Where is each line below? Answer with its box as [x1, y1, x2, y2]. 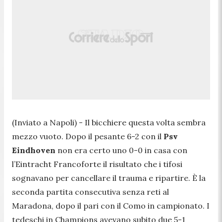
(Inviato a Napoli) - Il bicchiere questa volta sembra [12, 117, 206, 127]
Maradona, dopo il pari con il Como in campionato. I [12, 200, 210, 211]
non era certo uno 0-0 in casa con [55, 145, 187, 155]
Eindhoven [12, 145, 55, 155]
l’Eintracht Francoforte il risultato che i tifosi [12, 159, 182, 169]
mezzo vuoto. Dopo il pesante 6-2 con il [12, 131, 164, 141]
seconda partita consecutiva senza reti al [12, 186, 169, 197]
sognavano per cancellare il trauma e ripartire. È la [12, 172, 206, 183]
